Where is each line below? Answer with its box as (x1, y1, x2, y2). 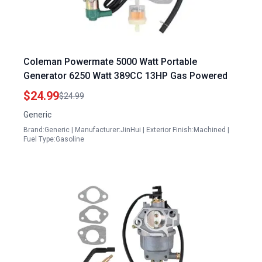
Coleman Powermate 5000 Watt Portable (23, 56, 197, 67)
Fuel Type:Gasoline (23, 135, 84, 143)
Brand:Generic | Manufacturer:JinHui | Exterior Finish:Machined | (23, 126, 229, 134)
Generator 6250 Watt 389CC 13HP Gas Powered (23, 70, 227, 81)
